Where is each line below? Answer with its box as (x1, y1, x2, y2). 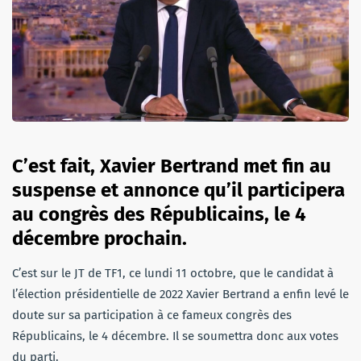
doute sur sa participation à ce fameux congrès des (12, 307, 292, 322)
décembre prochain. (12, 226, 187, 250)
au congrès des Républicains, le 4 (12, 202, 306, 226)
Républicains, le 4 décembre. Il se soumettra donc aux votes (12, 328, 338, 343)
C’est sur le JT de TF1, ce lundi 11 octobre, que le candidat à (12, 265, 334, 280)
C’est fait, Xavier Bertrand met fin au (12, 154, 331, 177)
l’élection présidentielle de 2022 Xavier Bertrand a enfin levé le (12, 286, 349, 301)
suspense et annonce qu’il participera (12, 178, 345, 201)
